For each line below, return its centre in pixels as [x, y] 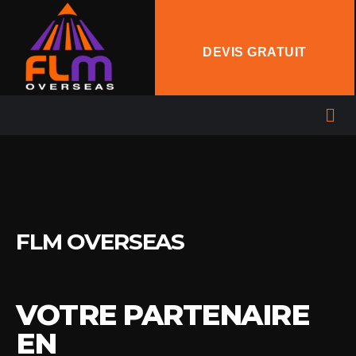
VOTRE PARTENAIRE [163, 315]
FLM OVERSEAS [101, 242]
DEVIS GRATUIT [255, 52]
